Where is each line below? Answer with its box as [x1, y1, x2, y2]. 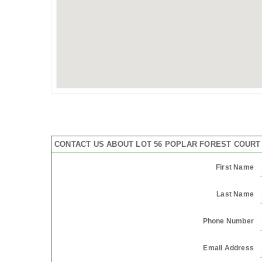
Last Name [216, 189, 254, 198]
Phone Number [202, 216, 254, 225]
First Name [216, 163, 254, 171]
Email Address [203, 243, 254, 252]
